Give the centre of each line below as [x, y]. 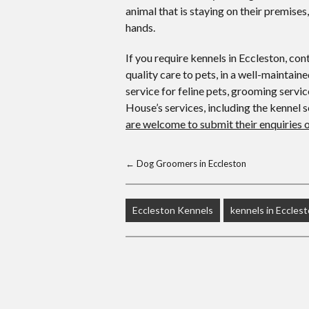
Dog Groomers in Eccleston [190, 163]
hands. [140, 27]
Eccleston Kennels [173, 210]
